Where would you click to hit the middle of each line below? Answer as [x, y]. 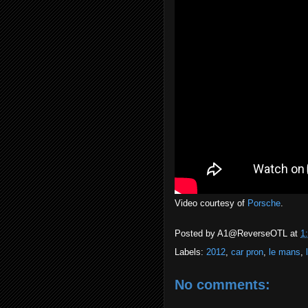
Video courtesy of [211, 203]
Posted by [196, 234]
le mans [285, 252]
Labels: [190, 252]
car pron [247, 252]
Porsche [264, 203]
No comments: [222, 285]
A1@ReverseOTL [252, 234]
